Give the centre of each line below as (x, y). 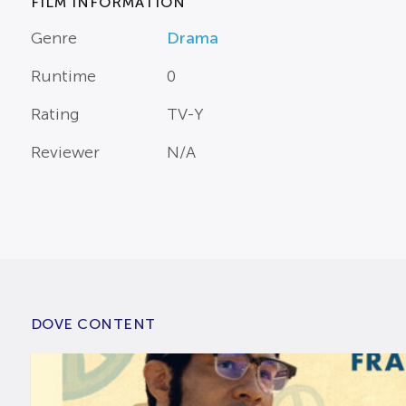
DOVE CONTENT (93, 324)
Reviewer (65, 153)
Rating (55, 115)
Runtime (63, 77)
